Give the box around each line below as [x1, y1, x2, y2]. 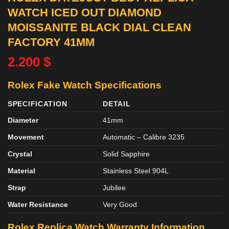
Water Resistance [8, 200, 68, 209]
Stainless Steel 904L [103, 166, 169, 175]
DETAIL [103, 99, 131, 108]
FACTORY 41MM [8, 36, 95, 49]
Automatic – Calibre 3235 [103, 132, 185, 141]
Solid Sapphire [103, 149, 150, 158]
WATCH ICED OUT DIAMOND [8, 6, 162, 19]
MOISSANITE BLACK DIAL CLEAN [8, 21, 191, 34]
